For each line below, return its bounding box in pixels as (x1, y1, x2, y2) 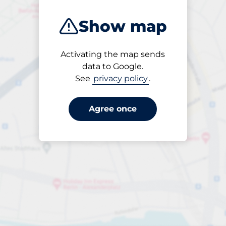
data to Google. (82, 62, 144, 72)
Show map (78, 17, 167, 36)
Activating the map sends (61, 49, 165, 60)
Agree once (89, 104, 137, 114)
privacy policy (93, 74, 148, 84)
